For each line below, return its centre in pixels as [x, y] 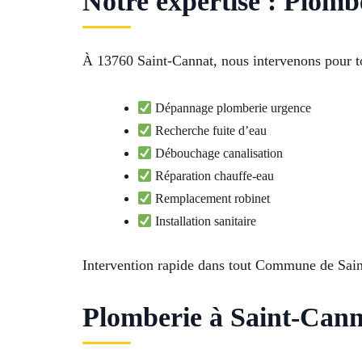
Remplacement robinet [211, 199]
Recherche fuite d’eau [210, 131]
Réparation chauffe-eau [213, 176]
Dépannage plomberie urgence [232, 108]
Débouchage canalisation [218, 154]
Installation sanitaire [204, 221]
